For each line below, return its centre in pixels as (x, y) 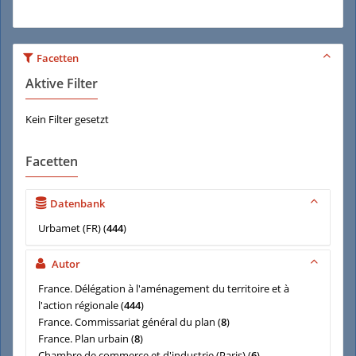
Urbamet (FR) (70, 228)
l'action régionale (78, 305)
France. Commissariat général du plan (127, 322)
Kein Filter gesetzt (67, 119)
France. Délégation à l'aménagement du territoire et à (164, 288)
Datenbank (77, 203)
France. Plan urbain (83, 339)
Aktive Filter (62, 83)
